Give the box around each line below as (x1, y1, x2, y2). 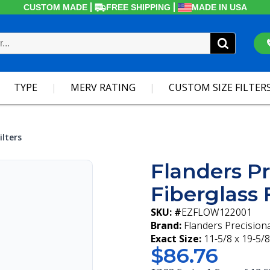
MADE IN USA (191, 2, 247, 12)
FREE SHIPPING (105, 2, 171, 12)
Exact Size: (151, 232, 201, 245)
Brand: (151, 219, 181, 232)
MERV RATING (71, 81, 136, 94)
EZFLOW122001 (181, 206, 252, 219)
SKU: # (151, 206, 181, 219)
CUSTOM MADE (23, 2, 87, 12)
